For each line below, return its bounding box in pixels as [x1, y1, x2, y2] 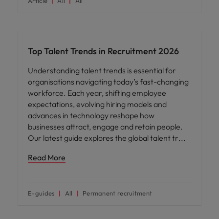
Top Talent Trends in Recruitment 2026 [28, 45, 179, 57]
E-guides [28, 189, 55, 197]
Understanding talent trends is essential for [28, 65, 176, 75]
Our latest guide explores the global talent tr [28, 132, 180, 143]
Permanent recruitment [82, 189, 153, 197]
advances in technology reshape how [28, 110, 154, 120]
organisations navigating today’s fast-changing [28, 76, 189, 87]
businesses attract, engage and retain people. [28, 121, 183, 131]
